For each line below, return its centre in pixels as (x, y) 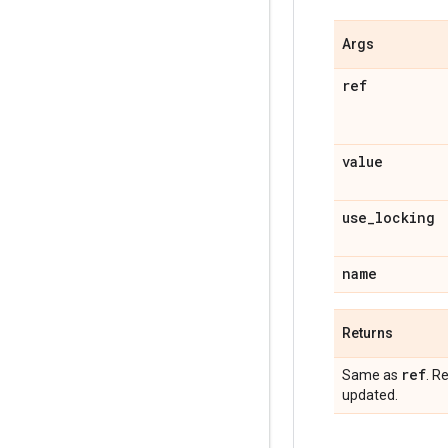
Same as (371, 375)
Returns (367, 333)
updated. (370, 395)
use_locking (388, 217)
